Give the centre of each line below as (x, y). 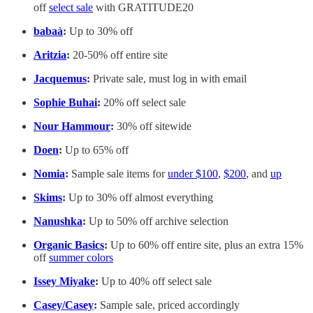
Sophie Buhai (65, 103)
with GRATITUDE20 (143, 8)
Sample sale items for (119, 174)
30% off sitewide (153, 126)
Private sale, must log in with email (168, 79)
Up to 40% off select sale (156, 282)
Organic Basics (69, 245)
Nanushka (58, 221)
